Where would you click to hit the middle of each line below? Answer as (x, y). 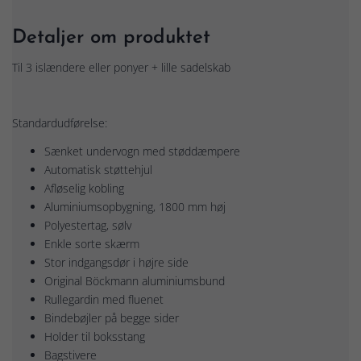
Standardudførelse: (60, 123)
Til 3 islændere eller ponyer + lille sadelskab (121, 68)
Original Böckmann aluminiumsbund (135, 280)
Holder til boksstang (95, 336)
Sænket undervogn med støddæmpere (142, 151)
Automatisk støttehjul (98, 169)
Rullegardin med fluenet (104, 299)
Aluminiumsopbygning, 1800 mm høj (135, 206)
